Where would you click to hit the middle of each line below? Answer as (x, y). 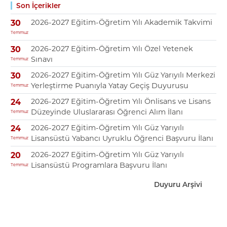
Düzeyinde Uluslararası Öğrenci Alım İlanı (107, 112)
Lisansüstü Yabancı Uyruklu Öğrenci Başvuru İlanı (122, 139)
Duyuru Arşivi (178, 185)
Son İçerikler (38, 6)
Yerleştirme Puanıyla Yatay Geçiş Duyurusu (109, 86)
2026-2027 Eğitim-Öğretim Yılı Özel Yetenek (112, 48)
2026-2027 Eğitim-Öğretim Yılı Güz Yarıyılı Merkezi (123, 75)
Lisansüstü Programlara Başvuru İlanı (99, 165)
